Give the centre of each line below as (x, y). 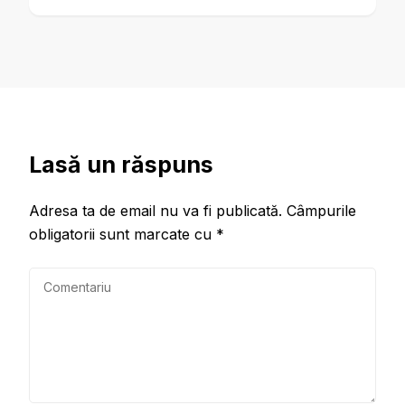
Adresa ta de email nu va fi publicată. (155, 210)
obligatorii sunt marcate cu (122, 234)
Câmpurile (321, 210)
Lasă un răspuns (121, 164)
